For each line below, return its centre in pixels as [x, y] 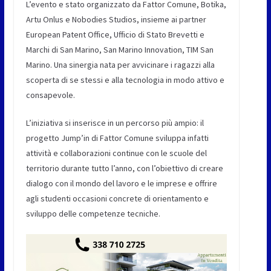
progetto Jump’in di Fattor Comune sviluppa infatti [117, 138]
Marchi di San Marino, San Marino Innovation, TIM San [119, 50]
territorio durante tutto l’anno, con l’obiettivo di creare [124, 168]
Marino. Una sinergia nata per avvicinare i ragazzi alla [120, 65]
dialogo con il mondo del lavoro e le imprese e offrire [121, 184]
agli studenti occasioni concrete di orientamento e [117, 199]
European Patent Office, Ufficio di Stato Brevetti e [115, 35]
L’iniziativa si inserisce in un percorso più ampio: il [115, 123]
